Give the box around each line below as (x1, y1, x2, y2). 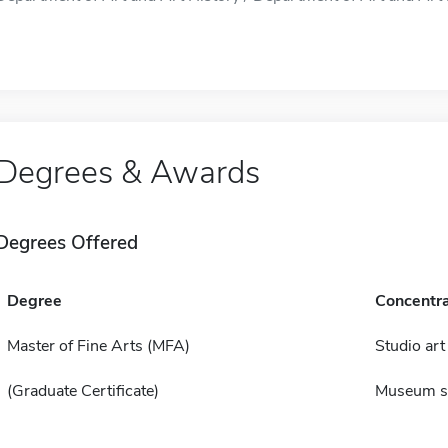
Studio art (374, 335, 445, 357)
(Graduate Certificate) (6, 380, 159, 402)
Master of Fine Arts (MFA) (6, 335, 190, 357)
